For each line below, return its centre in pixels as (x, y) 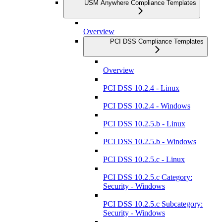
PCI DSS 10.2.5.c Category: (148, 177)
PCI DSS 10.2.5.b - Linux (144, 124)
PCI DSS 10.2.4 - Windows (147, 106)
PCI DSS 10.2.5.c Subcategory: (153, 204)
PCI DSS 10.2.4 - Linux (141, 88)
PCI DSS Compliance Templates (157, 42)
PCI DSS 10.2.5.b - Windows (150, 142)
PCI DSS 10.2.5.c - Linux (144, 160)
